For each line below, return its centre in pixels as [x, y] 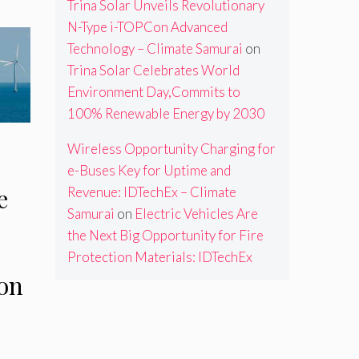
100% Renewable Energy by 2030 [165, 114]
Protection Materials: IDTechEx [159, 257]
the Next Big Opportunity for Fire [165, 236]
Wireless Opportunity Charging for [171, 149]
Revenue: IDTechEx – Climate [151, 192]
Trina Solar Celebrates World [153, 71]
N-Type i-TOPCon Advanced [147, 27]
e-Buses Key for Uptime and [149, 171]
